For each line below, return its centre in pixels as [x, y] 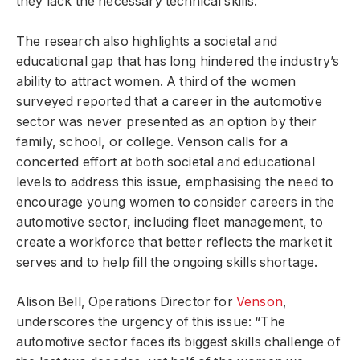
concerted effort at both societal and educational [166, 162]
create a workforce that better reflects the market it [174, 242]
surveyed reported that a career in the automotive [169, 101]
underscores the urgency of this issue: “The [151, 322]
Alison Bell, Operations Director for [126, 302]
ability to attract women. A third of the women [156, 81]
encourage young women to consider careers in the [176, 202]
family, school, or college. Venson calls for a [152, 141]
